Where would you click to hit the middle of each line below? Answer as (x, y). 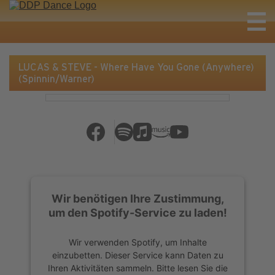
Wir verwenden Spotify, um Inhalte (137, 242)
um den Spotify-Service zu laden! (137, 212)
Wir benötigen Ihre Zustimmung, (137, 198)
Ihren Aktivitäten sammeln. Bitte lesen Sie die (137, 268)
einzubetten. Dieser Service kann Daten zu (137, 255)
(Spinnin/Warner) (56, 79)
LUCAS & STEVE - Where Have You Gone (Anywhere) (136, 67)
